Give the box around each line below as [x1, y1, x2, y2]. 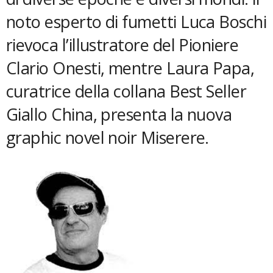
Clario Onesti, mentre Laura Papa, [6, 57, 255, 79]
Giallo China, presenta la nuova [6, 103, 232, 126]
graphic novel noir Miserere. [6, 126, 209, 149]
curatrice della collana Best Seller [6, 80, 247, 102]
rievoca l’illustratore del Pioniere [6, 34, 239, 56]
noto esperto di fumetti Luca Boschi [6, 10, 267, 33]
